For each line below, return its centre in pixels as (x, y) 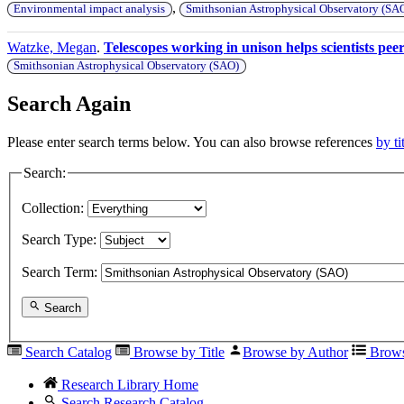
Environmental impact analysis (90, 9)
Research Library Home (128, 384)
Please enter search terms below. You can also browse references (192, 142)
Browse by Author (295, 352)
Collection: (53, 208)
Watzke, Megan (52, 47)
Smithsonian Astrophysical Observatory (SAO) (127, 65)
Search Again (69, 103)
